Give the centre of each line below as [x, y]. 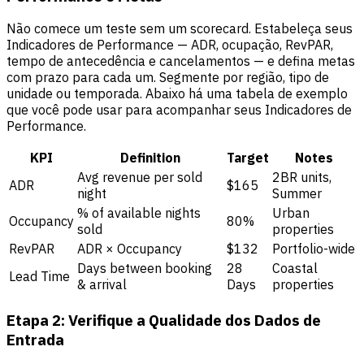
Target [248, 158]
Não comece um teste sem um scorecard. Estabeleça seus [180, 29]
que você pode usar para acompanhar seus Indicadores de [179, 110]
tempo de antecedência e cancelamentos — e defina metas [181, 61]
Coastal [295, 269]
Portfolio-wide [314, 249]
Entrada [35, 340]
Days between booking [145, 269]
